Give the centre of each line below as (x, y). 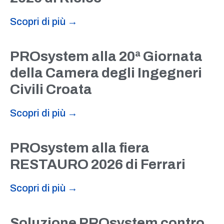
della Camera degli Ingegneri (106, 73)
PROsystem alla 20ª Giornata (106, 56)
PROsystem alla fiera (80, 148)
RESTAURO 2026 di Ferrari (98, 164)
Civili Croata (51, 89)
